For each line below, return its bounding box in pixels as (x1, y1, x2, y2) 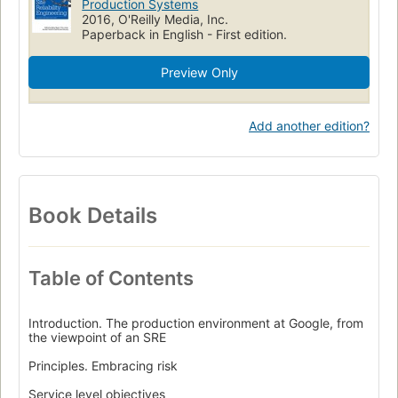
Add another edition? (249, 118, 370, 134)
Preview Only (160, 65, 238, 81)
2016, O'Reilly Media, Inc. (82, 12, 229, 28)
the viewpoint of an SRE (28, 330, 166, 346)
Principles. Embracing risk (28, 358, 178, 374)
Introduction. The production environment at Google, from (28, 315, 363, 331)
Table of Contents (28, 267, 194, 291)
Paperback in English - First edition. (82, 27, 288, 43)
